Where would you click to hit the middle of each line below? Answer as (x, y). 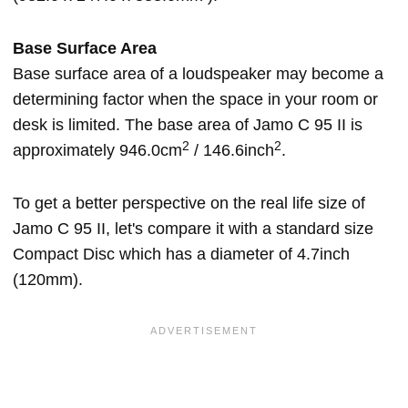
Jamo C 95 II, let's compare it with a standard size (193, 229)
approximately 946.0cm (97, 151)
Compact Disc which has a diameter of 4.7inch (181, 255)
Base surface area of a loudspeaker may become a (198, 74)
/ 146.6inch (232, 151)
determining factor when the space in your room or (195, 100)
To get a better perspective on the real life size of (189, 204)
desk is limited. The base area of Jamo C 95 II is (188, 125)
